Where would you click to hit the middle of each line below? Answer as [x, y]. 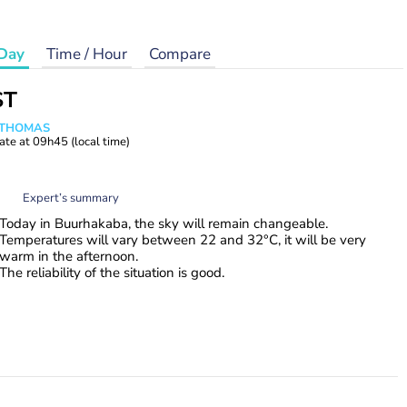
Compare [180, 54]
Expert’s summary [71, 198]
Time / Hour [87, 54]
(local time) [100, 142]
